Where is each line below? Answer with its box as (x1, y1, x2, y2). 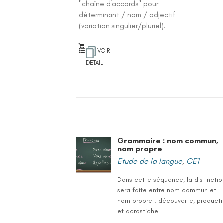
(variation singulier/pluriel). (79, 21, 166, 30)
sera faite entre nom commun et (117, 186, 217, 194)
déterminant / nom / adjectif (79, 10, 176, 19)
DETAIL (86, 59, 103, 66)
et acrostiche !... (117, 207, 169, 215)
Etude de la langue (117, 156, 183, 166)
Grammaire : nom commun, (117, 136, 219, 145)
